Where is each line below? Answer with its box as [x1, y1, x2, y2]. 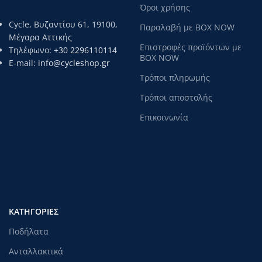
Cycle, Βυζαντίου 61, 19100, [9, 18, 118, 30]
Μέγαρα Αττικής [9, 31, 72, 43]
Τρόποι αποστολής [140, 91, 212, 103]
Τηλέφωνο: [9, 44, 54, 56]
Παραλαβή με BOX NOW [140, 21, 235, 33]
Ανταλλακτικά [9, 245, 63, 257]
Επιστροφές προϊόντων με [140, 41, 242, 53]
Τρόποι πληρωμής [140, 71, 210, 83]
